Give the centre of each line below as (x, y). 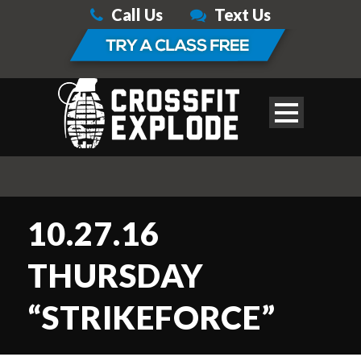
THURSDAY (116, 276)
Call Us (137, 15)
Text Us (243, 15)
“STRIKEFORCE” (151, 317)
